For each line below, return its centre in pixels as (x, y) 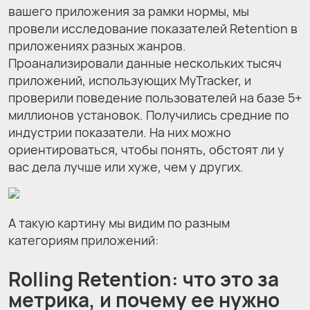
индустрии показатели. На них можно (120, 132)
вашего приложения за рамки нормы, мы (129, 11)
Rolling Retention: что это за (144, 279)
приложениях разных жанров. (97, 45)
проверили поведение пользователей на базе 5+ (155, 97)
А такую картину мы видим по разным (119, 222)
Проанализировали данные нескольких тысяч (145, 63)
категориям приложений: (83, 240)
